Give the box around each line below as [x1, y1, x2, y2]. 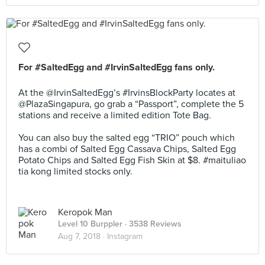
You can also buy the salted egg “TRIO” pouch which [18, 132, 235, 144]
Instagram [107, 231, 143, 241]
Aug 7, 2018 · [58, 231, 107, 241]
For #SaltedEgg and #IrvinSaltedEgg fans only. [18, 62, 215, 73]
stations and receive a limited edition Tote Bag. [18, 109, 211, 121]
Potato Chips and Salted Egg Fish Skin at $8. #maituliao [18, 154, 246, 166]
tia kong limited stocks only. [18, 166, 132, 177]
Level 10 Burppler [58, 219, 122, 229]
